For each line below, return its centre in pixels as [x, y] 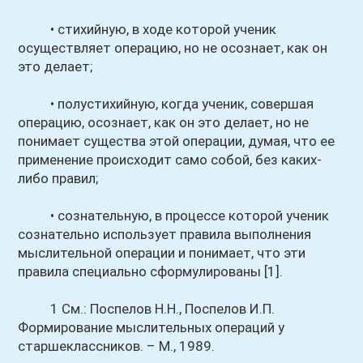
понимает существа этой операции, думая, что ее [177, 141]
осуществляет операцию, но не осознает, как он [173, 48]
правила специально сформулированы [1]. [151, 271]
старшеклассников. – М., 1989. [117, 346]
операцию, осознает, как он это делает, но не [164, 122]
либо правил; [58, 178]
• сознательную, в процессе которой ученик [174, 216]
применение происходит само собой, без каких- [170, 160]
